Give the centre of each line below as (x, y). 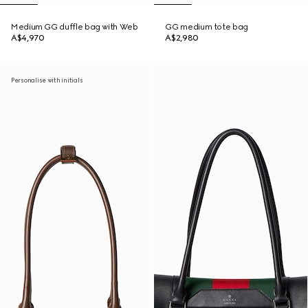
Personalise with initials (47, 80)
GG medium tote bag (207, 27)
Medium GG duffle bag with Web (75, 27)
